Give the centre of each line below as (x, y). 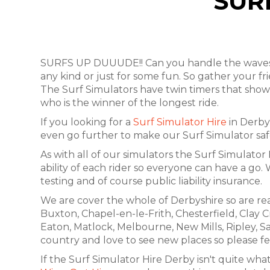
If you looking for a (87, 122)
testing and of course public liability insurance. (151, 181)
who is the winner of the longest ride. (130, 102)
